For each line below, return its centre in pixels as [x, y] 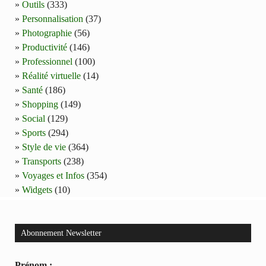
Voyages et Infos [53, 176]
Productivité [45, 47]
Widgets [37, 190]
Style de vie [44, 147]
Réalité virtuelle [51, 76]
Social [34, 119]
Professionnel [47, 62]
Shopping [40, 104]
